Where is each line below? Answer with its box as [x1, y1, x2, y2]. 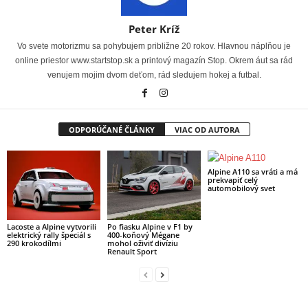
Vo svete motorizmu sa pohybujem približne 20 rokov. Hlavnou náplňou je [17, 41, 291, 51]
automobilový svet [207, 182, 275, 193]
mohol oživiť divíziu [107, 238, 178, 249]
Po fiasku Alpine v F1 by [107, 221, 192, 232]
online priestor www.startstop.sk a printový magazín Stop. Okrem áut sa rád [15, 55, 293, 65]
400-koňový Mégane [107, 230, 179, 241]
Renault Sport [107, 246, 157, 257]
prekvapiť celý [207, 174, 258, 185]
